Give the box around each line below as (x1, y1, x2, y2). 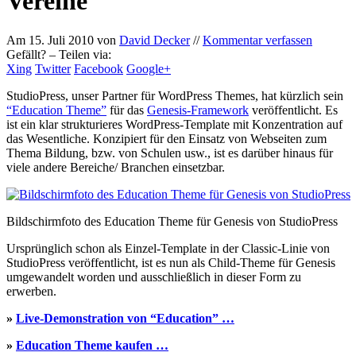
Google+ (126, 61, 171, 75)
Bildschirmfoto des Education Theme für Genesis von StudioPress (6, 214, 338, 228)
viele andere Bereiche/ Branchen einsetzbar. (6, 160, 225, 174)
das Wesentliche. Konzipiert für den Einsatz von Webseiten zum (6, 131, 327, 145)
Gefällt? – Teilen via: (6, 47, 111, 61)
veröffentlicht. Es (249, 103, 338, 117)
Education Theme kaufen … (16, 338, 168, 352)
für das (106, 103, 147, 117)
